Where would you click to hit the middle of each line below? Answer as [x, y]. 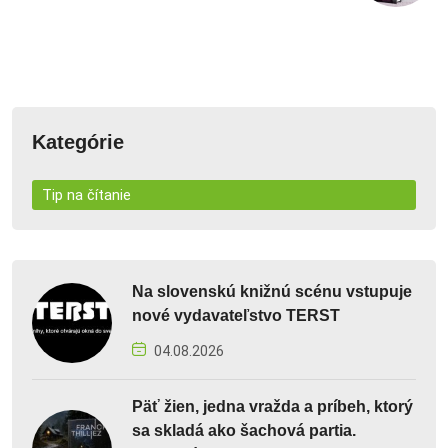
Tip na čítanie [86, 195]
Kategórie [78, 142]
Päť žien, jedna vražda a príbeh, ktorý [272, 407]
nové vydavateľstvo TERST [236, 316]
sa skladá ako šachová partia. [244, 431]
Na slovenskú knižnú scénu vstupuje [272, 292]
